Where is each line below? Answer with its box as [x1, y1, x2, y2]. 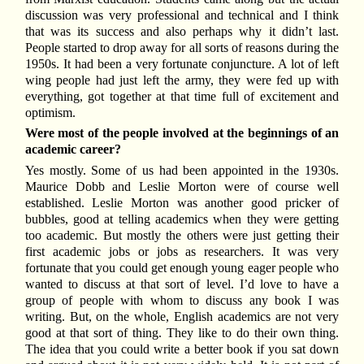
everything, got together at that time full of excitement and [24, 89, 340, 104]
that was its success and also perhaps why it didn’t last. [24, 24, 340, 39]
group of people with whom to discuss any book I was [24, 292, 340, 307]
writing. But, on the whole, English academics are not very [24, 309, 340, 323]
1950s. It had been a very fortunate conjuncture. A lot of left [24, 57, 340, 71]
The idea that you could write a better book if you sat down [24, 341, 340, 356]
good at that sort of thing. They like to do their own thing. [24, 325, 340, 340]
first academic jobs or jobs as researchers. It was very [24, 244, 340, 258]
